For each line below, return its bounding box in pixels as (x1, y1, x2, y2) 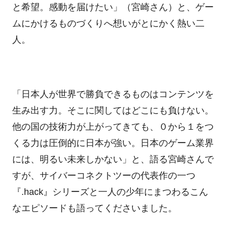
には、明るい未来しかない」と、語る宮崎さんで (12, 154, 214, 164)
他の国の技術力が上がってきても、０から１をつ (12, 121, 214, 132)
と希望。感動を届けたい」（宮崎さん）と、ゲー (12, 2, 214, 12)
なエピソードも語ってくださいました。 (12, 203, 177, 213)
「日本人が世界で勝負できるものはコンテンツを (12, 89, 214, 99)
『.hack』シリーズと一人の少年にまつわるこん (12, 186, 208, 197)
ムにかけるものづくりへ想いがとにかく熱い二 (12, 18, 205, 28)
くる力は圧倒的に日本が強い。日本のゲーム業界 (12, 137, 214, 148)
